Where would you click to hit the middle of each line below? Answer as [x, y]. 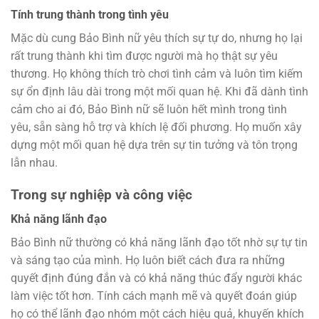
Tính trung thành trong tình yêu [90, 15]
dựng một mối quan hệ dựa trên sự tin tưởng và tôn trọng [154, 145]
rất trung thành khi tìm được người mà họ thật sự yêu [144, 56]
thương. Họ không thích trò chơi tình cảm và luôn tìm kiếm [157, 74]
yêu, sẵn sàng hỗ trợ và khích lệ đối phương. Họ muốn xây [156, 127]
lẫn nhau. [34, 163]
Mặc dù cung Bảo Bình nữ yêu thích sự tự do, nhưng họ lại [157, 38]
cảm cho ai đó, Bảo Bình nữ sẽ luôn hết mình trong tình [149, 110]
